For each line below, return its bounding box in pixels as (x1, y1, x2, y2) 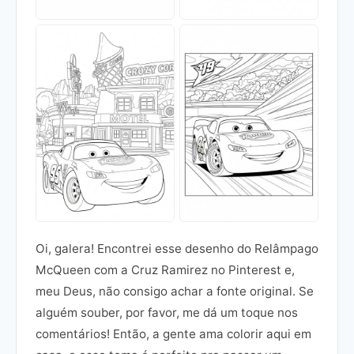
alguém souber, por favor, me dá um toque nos (36, 305, 298, 321)
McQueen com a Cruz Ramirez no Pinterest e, (36, 262, 295, 278)
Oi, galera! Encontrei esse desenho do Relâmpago (36, 241, 318, 257)
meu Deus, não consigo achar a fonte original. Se (36, 284, 314, 299)
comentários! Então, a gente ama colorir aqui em (36, 326, 311, 342)
